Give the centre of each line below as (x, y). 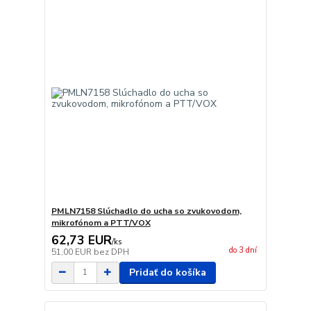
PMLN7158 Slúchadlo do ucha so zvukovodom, (146, 211)
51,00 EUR (72, 252)
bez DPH (111, 252)
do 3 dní (243, 251)
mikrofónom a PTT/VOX (101, 222)
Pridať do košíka (167, 272)
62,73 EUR (81, 240)
